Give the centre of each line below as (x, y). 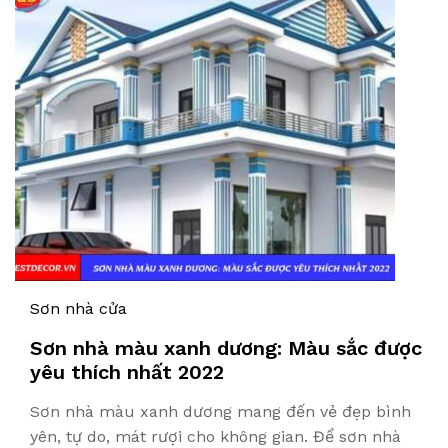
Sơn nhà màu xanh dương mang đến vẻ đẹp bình (220, 411)
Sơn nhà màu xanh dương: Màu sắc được (226, 348)
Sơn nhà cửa (78, 308)
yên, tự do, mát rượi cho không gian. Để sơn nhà (215, 436)
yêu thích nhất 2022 (127, 372)
